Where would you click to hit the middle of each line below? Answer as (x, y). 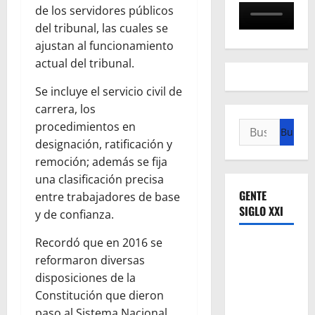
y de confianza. (75, 215)
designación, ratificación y (104, 144)
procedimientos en (85, 127)
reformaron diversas (90, 261)
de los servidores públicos (104, 11)
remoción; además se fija (101, 162)
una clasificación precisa (99, 180)
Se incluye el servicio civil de (109, 92)
